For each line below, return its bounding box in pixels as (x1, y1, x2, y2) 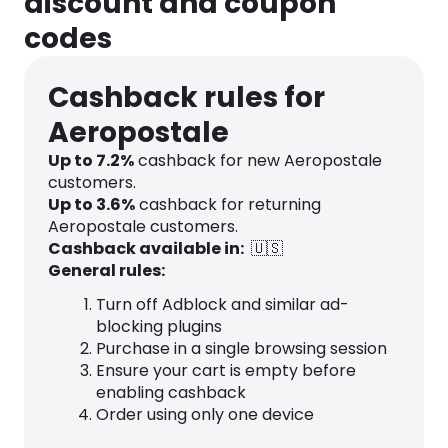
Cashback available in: (48, 237, 247, 260)
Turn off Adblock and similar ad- (96, 293, 349, 316)
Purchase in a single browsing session (96, 337, 387, 360)
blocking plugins (96, 315, 222, 338)
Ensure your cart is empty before (96, 359, 356, 382)
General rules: (48, 259, 165, 282)
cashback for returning (135, 193, 321, 216)
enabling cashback (96, 381, 246, 404)
